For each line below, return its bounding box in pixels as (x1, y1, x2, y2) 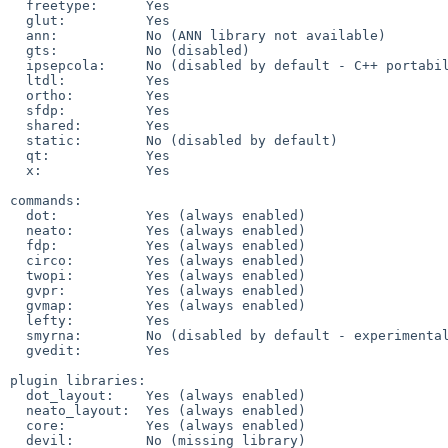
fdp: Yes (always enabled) (10, 237, 26, 253)
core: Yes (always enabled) (10, 417, 26, 433)
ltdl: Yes (10, 72, 26, 88)
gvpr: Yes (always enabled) (10, 282, 26, 298)
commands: (10, 192, 82, 208)
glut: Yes (10, 12, 26, 28)
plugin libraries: (10, 372, 146, 388)
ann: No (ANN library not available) (10, 27, 26, 43)
